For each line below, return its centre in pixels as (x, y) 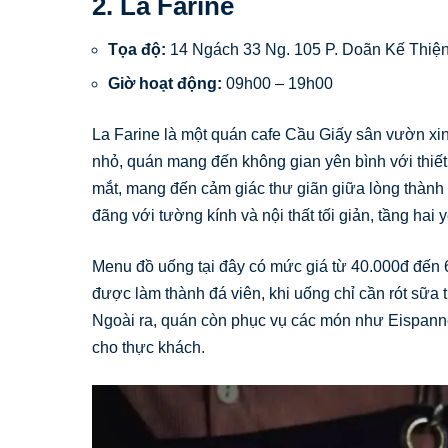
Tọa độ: (137, 50)
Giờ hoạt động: (165, 84)
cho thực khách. (148, 348)
